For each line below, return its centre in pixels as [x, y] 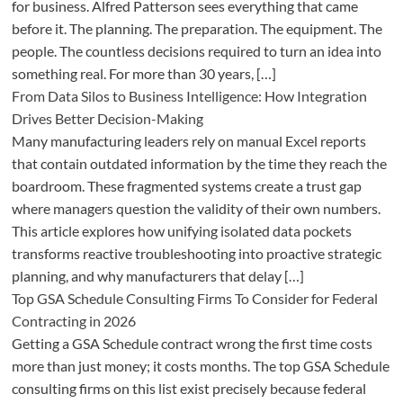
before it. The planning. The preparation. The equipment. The [197, 29]
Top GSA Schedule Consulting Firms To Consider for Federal [194, 299]
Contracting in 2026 [73, 321]
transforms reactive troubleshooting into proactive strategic [196, 254]
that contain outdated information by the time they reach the [199, 164]
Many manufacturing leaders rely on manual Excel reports [188, 141]
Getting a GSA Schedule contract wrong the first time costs [192, 344]
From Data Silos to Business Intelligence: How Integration [189, 96]
